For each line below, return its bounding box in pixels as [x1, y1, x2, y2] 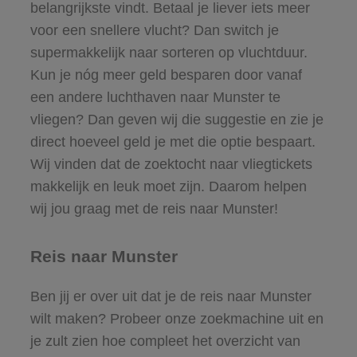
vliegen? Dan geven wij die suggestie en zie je [29, 111, 324, 127]
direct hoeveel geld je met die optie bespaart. [29, 133, 316, 150]
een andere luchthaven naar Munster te [29, 88, 280, 105]
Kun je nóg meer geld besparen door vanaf [29, 66, 302, 83]
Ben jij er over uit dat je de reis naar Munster [29, 288, 312, 304]
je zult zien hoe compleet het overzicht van [29, 332, 300, 349]
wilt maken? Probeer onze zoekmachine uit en [29, 310, 324, 327]
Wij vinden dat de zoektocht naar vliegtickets [29, 155, 312, 172]
